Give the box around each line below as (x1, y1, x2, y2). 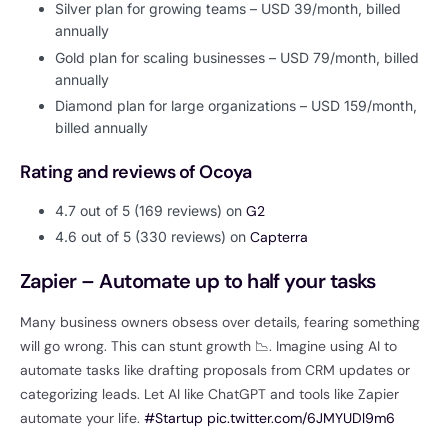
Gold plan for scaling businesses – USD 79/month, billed (55, 48, 419, 66)
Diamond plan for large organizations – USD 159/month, (55, 96, 417, 114)
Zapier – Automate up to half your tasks (20, 268, 376, 295)
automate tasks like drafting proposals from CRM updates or (20, 361, 410, 380)
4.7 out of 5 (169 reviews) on (55, 202, 246, 220)
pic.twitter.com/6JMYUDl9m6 (207, 409, 395, 428)
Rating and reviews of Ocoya (20, 159, 252, 184)
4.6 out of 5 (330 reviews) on (55, 228, 250, 246)
